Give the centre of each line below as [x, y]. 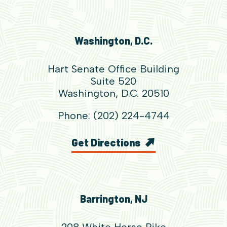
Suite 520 [113, 81]
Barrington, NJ [113, 198]
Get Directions [106, 142]
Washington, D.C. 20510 [113, 93]
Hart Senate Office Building [113, 69]
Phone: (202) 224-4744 [113, 115]
